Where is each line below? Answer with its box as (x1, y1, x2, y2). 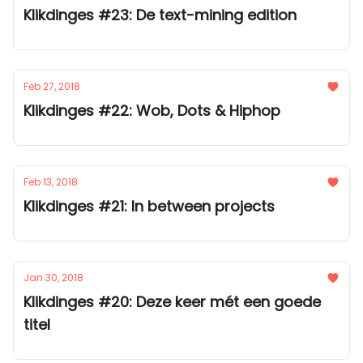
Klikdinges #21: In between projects (23, 196, 275, 216)
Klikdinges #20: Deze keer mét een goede (23, 292, 321, 312)
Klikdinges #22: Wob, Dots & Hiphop (23, 100, 280, 121)
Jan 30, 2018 (23, 271, 83, 284)
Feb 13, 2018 (23, 175, 78, 189)
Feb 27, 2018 (23, 79, 80, 93)
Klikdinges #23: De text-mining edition (23, 5, 297, 25)
